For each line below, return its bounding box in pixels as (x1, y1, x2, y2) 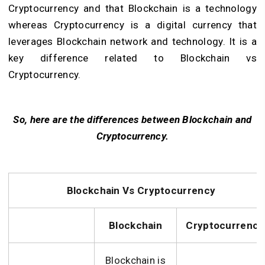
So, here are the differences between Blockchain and (13, 113, 252, 125)
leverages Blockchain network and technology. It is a (8, 35, 257, 47)
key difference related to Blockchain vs (8, 51, 257, 64)
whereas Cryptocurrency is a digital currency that (8, 18, 257, 31)
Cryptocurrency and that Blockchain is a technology (8, 2, 257, 14)
